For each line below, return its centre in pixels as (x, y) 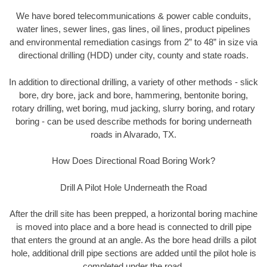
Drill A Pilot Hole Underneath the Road (133, 187)
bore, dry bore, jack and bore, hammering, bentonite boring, (133, 95)
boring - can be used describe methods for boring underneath (133, 121)
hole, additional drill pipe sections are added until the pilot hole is (133, 253)
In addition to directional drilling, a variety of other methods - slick (133, 82)
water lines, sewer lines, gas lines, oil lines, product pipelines (133, 29)
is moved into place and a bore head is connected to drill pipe (133, 227)
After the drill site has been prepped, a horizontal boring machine (133, 214)
